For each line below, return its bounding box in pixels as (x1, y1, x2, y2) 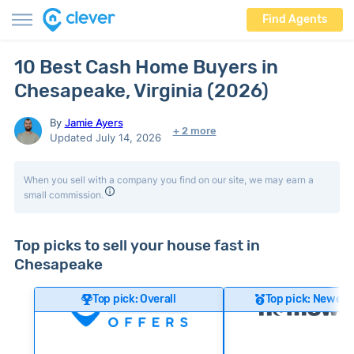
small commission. (23, 189, 104, 201)
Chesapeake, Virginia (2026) (13, 80, 269, 102)
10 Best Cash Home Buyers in (13, 56, 278, 78)
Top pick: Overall (92, 292, 176, 306)
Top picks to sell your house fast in (13, 236, 260, 254)
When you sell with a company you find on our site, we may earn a (23, 174, 314, 186)
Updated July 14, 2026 (49, 131, 161, 144)
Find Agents (262, 13, 327, 26)
